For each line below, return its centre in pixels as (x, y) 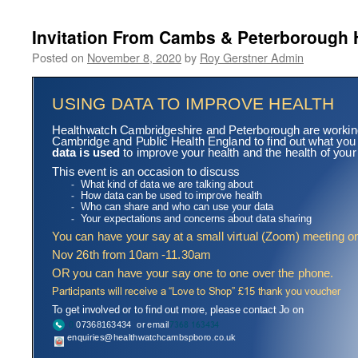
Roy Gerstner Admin (252, 57)
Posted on (58, 57)
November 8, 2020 (134, 57)
